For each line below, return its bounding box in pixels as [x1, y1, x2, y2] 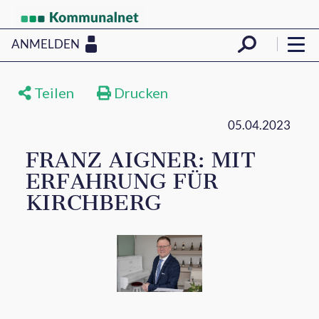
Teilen [31, 84, 74, 101]
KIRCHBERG [25, 190, 162, 216]
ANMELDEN [11, 36, 80, 51]
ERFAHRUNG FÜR [25, 169, 219, 194]
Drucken [111, 84, 168, 101]
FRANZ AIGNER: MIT [25, 147, 256, 173]
